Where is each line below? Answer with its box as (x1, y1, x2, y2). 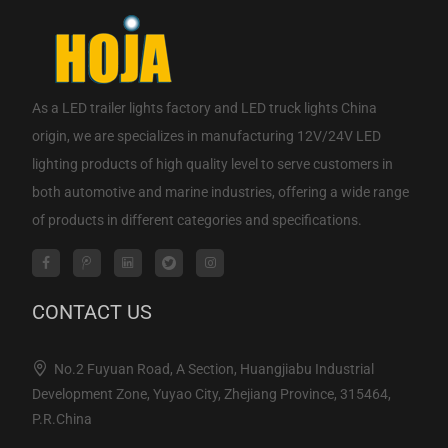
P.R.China (31, 410, 92, 427)
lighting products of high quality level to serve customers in (31, 155, 393, 172)
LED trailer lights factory (61, 99, 211, 116)
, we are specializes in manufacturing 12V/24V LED (66, 127, 381, 144)
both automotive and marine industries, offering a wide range (31, 183, 409, 200)
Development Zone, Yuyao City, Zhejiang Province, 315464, (31, 385, 391, 402)
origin (31, 127, 67, 144)
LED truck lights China (240, 99, 377, 116)
